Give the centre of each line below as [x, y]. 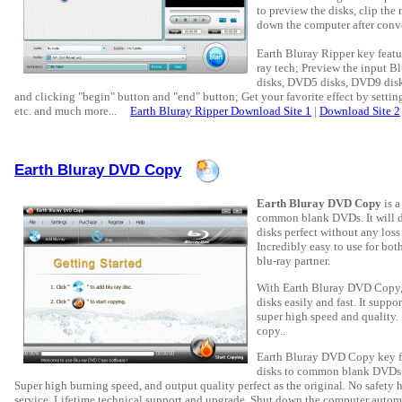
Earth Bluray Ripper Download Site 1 [221, 110]
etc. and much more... [72, 110]
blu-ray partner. [293, 261]
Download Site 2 [360, 110]
